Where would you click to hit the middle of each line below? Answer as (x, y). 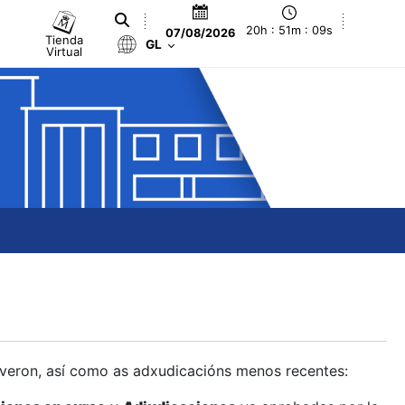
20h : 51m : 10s (290, 31)
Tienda (65, 39)
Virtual (65, 51)
